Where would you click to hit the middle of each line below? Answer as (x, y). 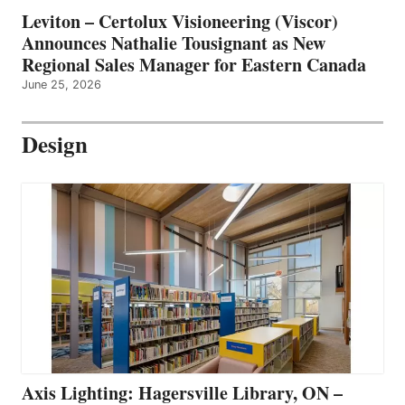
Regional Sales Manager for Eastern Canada (194, 65)
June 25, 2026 (61, 85)
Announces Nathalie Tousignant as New (174, 43)
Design (55, 145)
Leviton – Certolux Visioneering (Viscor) (180, 22)
